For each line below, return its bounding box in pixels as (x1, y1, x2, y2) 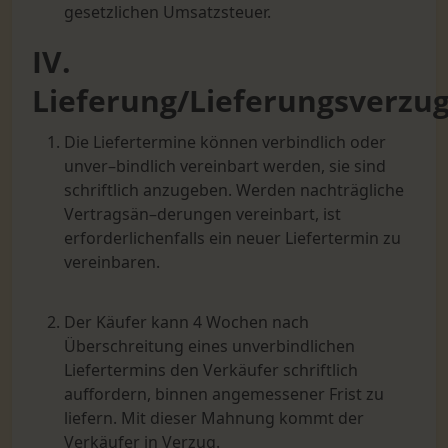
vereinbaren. (64, 251, 160, 273)
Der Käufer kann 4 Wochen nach (64, 311, 309, 333)
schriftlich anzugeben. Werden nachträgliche (64, 179, 404, 201)
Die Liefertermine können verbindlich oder (64, 131, 386, 153)
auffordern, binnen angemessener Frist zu (64, 383, 384, 405)
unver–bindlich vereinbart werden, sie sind (64, 155, 386, 177)
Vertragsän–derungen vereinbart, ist (64, 203, 341, 225)
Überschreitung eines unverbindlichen (64, 335, 355, 357)
